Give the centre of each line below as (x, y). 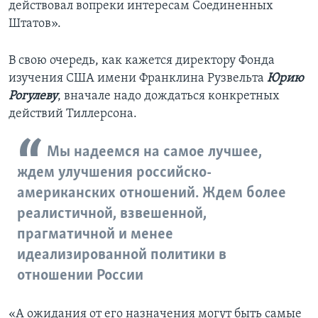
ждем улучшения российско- (114, 173)
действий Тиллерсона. (73, 114)
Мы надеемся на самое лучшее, (154, 153)
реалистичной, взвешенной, (112, 214)
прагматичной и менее (95, 235)
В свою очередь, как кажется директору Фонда (142, 61)
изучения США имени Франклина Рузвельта (138, 79)
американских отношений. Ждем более (152, 194)
